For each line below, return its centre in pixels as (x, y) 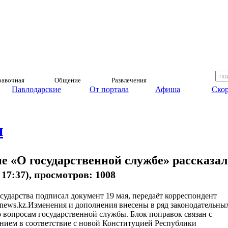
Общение (67, 80)
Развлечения (129, 80)
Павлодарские (36, 89)
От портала (109, 89)
